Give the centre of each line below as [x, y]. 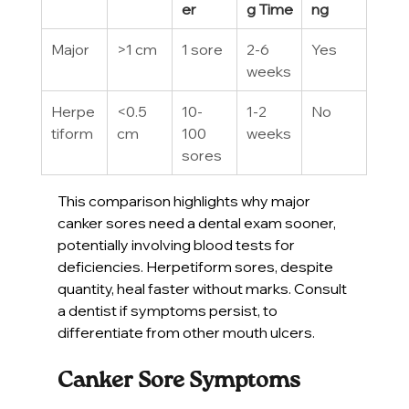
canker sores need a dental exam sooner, [198, 222]
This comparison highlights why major [185, 200]
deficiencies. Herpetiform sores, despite [196, 266]
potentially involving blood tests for [177, 244]
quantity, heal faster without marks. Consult [203, 288]
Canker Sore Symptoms [178, 380]
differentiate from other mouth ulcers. [186, 332]
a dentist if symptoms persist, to [168, 310]
